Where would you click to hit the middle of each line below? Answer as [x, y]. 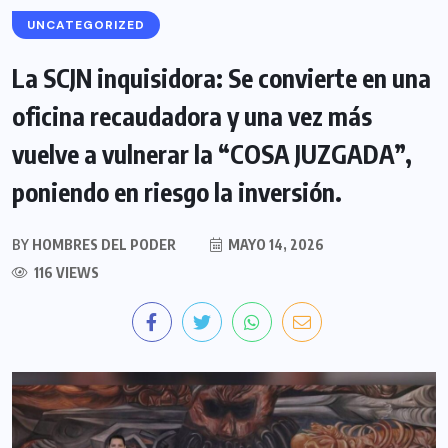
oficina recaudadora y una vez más [192, 116]
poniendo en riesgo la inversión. [177, 192]
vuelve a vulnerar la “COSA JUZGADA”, [212, 154]
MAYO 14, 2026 [274, 245]
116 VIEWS [65, 273]
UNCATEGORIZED [86, 25]
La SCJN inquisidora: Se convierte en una [221, 78]
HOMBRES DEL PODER [102, 245]
